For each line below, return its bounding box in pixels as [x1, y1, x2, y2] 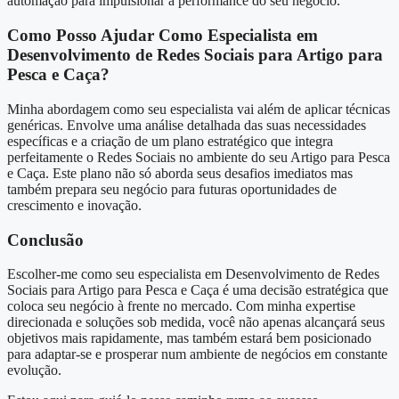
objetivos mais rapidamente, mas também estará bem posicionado [7, 330, 371, 346]
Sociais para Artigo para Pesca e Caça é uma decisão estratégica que [7, 282, 388, 298]
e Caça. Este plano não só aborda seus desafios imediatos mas [7, 165, 353, 181]
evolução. [7, 362, 61, 379]
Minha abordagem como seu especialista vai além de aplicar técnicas [7, 101, 390, 117]
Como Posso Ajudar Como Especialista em [7, 26, 318, 45]
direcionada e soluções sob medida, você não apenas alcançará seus [7, 314, 385, 330]
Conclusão [7, 230, 84, 249]
